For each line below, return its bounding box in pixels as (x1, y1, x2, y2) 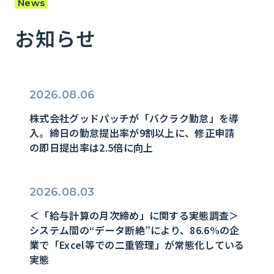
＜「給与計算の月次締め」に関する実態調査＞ (29, 208, 239, 223)
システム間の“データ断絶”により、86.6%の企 (29, 223, 240, 237)
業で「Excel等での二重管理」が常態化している (29, 237, 245, 252)
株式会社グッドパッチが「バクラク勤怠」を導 (29, 111, 239, 125)
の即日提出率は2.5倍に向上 (29, 140, 154, 155)
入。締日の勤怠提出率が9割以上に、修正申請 (29, 125, 235, 140)
